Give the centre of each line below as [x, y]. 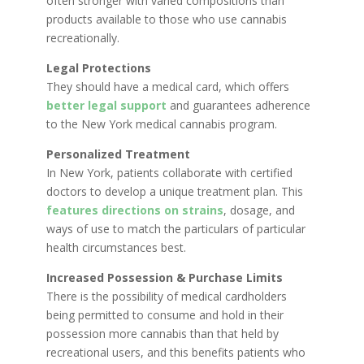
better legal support [106, 106]
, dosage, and [259, 210]
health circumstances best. [116, 248]
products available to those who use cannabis [166, 19]
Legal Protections [98, 68]
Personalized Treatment [118, 154]
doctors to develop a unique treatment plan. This [174, 192]
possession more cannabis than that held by [162, 334]
